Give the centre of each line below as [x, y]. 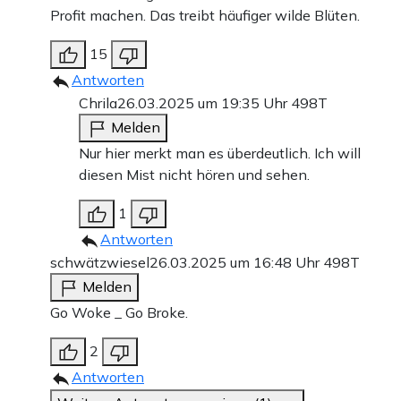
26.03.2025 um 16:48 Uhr [236, 263]
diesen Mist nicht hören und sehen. [194, 175]
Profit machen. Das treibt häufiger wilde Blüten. [205, 16]
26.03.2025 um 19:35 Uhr [204, 103]
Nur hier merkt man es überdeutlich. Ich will [220, 154]
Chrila [98, 103]
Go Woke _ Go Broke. [119, 313]
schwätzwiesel [100, 263]
